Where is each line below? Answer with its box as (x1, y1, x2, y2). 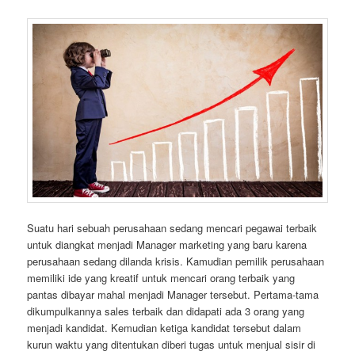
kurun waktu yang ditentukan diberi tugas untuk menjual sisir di (27, 337, 316, 352)
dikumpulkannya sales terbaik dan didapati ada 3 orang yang (27, 303, 305, 319)
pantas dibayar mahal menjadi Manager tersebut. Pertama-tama (27, 287, 319, 302)
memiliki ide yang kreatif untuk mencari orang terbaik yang (27, 270, 296, 285)
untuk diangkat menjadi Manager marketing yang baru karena (27, 237, 307, 252)
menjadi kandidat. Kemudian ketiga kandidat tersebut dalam (27, 320, 302, 335)
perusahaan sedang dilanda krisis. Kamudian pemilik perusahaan (27, 254, 325, 269)
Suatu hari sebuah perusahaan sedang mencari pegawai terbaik (27, 220, 318, 235)
